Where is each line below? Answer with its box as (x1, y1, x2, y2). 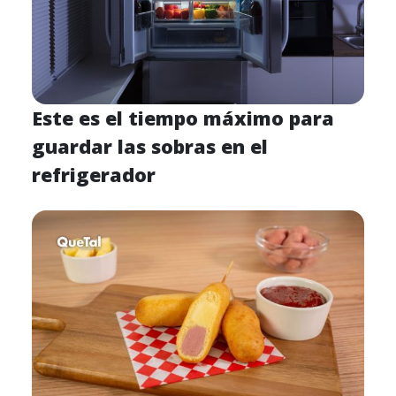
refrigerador (32, 162, 156, 188)
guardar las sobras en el (32, 133, 268, 160)
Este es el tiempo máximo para (32, 105, 334, 132)
